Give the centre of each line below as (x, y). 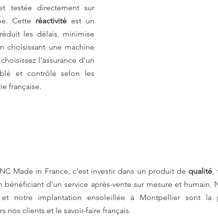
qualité (200, 171)
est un (81, 21)
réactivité (51, 21)
